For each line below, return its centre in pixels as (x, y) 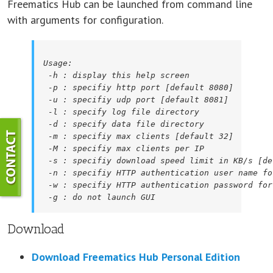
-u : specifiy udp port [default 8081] (136, 99)
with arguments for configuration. (85, 19)
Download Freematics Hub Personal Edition (136, 257)
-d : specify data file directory (124, 124)
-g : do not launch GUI (99, 197)
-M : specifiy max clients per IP (124, 148)
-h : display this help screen (116, 75)
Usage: (58, 63)
